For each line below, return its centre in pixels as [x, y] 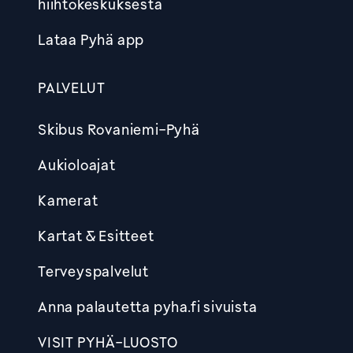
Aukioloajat [77, 164]
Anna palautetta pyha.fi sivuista [148, 306]
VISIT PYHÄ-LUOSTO [108, 342]
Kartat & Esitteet [96, 235]
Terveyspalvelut [93, 271]
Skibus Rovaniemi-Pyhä [119, 129]
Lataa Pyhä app [91, 39]
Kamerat [68, 200]
